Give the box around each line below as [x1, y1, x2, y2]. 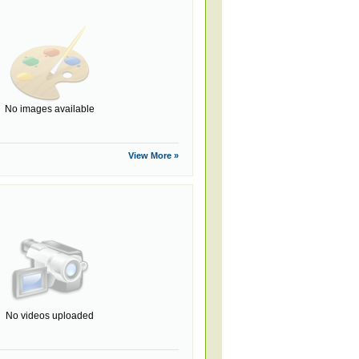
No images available [5, 103, 95, 115]
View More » [128, 151, 179, 160]
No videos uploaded [6, 310, 94, 321]
